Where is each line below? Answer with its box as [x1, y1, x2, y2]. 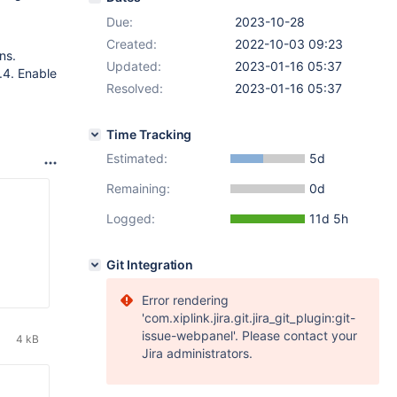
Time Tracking [106, 127, 192, 142]
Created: [106, 36, 157, 51]
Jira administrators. [142, 346, 253, 361]
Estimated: [106, 151, 167, 166]
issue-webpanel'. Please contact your [142, 328, 357, 343]
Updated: [106, 58, 161, 74]
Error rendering [142, 292, 229, 307]
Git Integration [106, 257, 194, 272]
